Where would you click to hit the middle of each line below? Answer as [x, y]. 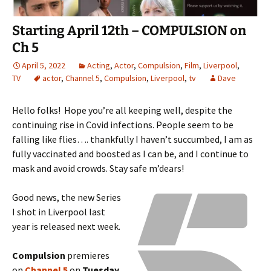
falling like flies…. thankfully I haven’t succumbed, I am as [132, 139]
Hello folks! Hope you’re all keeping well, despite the [122, 110]
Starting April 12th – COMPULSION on [129, 31]
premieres [87, 256]
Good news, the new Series [67, 198]
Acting [99, 66]
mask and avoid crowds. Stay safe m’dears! [98, 168]
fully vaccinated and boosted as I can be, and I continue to [130, 154]
